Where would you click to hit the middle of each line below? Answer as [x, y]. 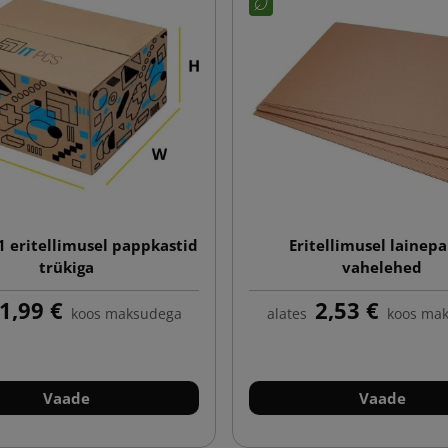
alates [286, 313]
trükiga [66, 266]
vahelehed [382, 266]
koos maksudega [126, 313]
